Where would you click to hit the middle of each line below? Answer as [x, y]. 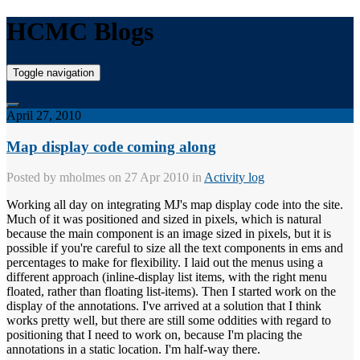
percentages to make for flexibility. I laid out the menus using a [165, 263]
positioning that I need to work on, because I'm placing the [154, 335]
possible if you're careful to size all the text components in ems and [175, 248]
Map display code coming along [111, 146]
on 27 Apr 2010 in [155, 178]
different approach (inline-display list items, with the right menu [167, 277]
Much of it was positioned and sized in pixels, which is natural [164, 219]
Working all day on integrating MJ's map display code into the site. [175, 205]
